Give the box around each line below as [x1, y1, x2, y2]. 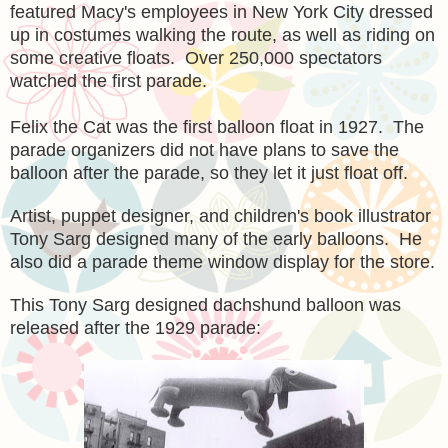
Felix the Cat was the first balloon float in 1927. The [10, 116, 424, 137]
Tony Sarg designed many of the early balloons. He [10, 228, 422, 249]
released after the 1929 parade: [10, 317, 261, 338]
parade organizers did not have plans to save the [10, 139, 399, 160]
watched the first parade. [10, 70, 207, 91]
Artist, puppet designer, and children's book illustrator [10, 205, 431, 226]
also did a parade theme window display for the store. [10, 251, 435, 272]
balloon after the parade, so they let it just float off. [10, 162, 408, 183]
